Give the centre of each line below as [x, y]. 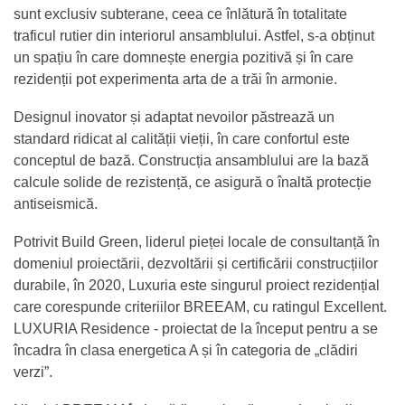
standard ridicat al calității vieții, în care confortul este [182, 138]
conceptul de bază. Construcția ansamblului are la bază [191, 160]
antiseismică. [56, 203]
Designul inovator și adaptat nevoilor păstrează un [174, 117]
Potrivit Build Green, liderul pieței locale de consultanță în [197, 241]
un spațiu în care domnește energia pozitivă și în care [184, 57]
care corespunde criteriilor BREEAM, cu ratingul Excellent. [200, 306]
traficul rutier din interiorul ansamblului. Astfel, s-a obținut [194, 35]
